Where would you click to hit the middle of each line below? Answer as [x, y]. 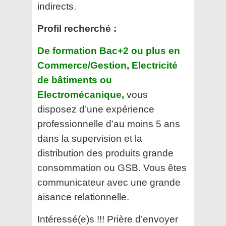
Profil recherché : [77, 29]
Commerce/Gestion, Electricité [107, 66]
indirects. [57, 7]
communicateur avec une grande [109, 183]
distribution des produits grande [105, 153]
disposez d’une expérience [96, 109]
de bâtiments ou [75, 80]
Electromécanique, [81, 95]
